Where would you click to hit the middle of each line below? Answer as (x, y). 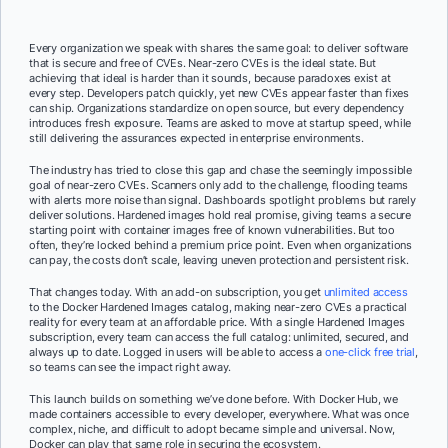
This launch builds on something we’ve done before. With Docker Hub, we (213, 398)
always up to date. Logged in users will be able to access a (177, 351)
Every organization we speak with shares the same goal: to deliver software (219, 48)
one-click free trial (370, 351)
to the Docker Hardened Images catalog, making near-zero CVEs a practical (218, 306)
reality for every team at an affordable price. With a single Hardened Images (217, 321)
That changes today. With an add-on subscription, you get (176, 291)
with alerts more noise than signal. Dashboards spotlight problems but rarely (222, 199)
